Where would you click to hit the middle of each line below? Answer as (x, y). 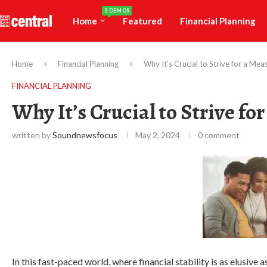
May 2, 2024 (158, 135)
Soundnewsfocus (85, 135)
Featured (142, 21)
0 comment (219, 135)
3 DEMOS (117, 10)
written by (32, 135)
